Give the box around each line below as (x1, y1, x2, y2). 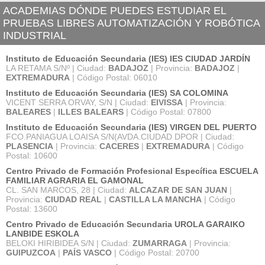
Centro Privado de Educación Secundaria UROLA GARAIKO (6, 219, 245, 229)
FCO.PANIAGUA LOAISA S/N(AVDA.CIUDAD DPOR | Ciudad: (6, 132, 234, 141)
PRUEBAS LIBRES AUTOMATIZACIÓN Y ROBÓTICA (3, 17, 260, 29)
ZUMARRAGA (132, 238, 187, 248)
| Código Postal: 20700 (112, 248, 199, 257)
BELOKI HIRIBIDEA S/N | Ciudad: (6, 238, 132, 248)
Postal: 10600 (6, 151, 57, 160)
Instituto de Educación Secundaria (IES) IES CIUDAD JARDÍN (6, 54, 250, 63)
